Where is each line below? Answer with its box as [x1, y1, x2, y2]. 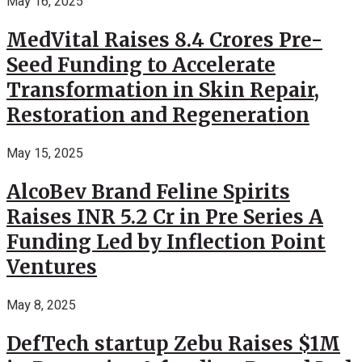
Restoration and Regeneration [6, 102, 309, 128]
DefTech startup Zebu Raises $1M [6, 330, 340, 356]
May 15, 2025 [6, 143, 83, 163]
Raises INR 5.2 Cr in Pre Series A [6, 204, 323, 229]
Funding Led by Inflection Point [6, 229, 326, 255]
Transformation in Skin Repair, [6, 77, 319, 103]
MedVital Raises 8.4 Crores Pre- [6, 27, 322, 53]
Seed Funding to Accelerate [6, 52, 276, 78]
